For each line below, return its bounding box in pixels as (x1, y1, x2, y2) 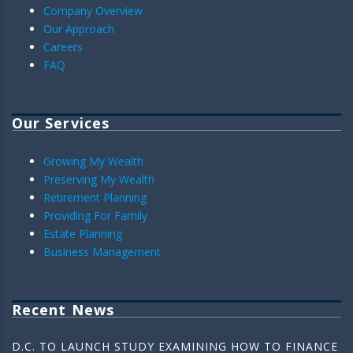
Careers (43, 39, 83, 54)
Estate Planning (43, 225, 122, 241)
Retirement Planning (43, 189, 147, 205)
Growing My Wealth (43, 153, 143, 169)
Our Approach (43, 20, 114, 36)
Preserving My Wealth (43, 171, 154, 187)
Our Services (12, 113, 110, 132)
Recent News (12, 299, 114, 319)
